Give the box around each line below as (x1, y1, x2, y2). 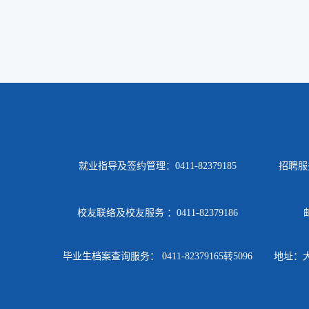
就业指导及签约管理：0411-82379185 (78, 161, 237, 172)
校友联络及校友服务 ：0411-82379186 (77, 208, 238, 219)
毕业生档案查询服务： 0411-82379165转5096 (62, 251, 252, 262)
